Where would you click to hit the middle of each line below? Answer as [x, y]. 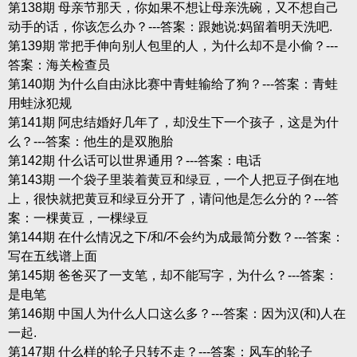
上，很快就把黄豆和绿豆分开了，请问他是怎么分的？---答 [173, 198]
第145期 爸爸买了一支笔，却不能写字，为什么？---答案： [173, 275]
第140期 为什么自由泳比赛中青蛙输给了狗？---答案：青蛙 [173, 84]
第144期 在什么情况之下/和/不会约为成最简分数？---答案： [176, 237]
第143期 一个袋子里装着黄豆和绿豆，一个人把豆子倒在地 [173, 179]
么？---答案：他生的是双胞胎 [90, 141]
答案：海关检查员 [59, 65]
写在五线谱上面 [52, 256]
